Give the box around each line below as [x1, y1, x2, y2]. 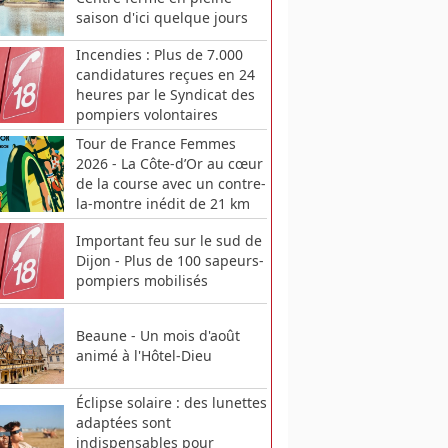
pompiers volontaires [75, 104, 218, 124]
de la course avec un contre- [75, 173, 266, 193]
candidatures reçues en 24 [75, 64, 255, 84]
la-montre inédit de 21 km [75, 193, 250, 213]
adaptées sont [75, 413, 171, 433]
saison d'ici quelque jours [75, 7, 248, 27]
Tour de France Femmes [75, 133, 236, 153]
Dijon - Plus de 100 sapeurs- [75, 251, 264, 271]
